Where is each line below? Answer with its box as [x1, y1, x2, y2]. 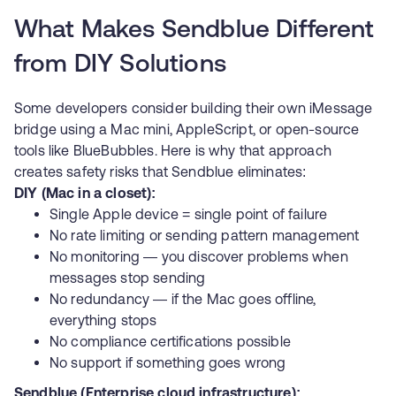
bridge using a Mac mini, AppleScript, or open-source [14, 121, 360, 137]
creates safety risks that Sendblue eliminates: [14, 164, 307, 179]
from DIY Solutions [14, 53, 226, 78]
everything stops [49, 312, 157, 328]
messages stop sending [49, 270, 206, 286]
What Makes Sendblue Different [14, 19, 375, 43]
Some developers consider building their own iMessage [14, 100, 373, 116]
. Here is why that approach [154, 142, 331, 158]
